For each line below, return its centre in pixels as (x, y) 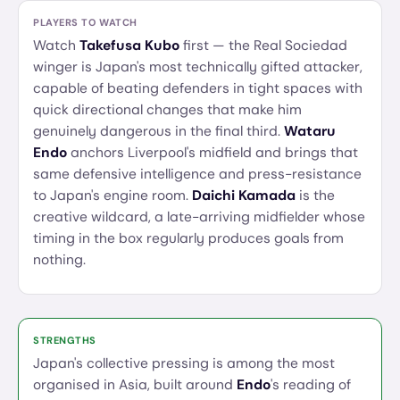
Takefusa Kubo (129, 46)
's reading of (311, 385)
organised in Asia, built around (135, 385)
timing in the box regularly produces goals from (188, 238)
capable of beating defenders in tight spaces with (198, 88)
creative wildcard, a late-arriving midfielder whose (199, 217)
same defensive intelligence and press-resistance (197, 174)
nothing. (59, 260)
